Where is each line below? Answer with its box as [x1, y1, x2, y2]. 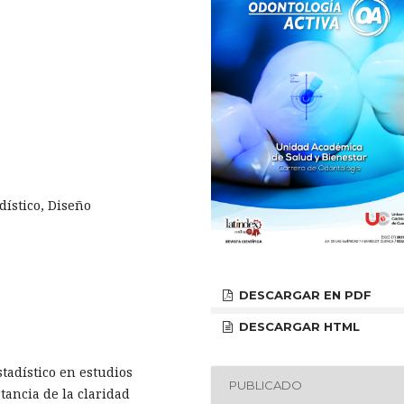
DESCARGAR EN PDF [235, 287, 372, 302]
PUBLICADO [229, 378, 303, 393]
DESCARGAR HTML [235, 318, 361, 334]
